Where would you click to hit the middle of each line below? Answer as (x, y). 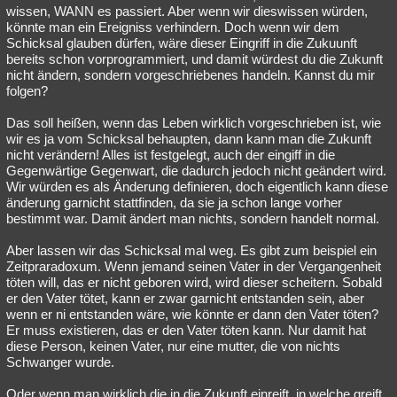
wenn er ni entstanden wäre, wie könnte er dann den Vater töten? (192, 314)
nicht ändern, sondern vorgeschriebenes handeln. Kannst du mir (191, 75)
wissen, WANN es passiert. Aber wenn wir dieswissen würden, (187, 11)
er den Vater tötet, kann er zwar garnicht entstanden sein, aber (185, 298)
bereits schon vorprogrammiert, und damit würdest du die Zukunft (195, 59)
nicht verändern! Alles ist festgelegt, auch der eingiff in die (171, 155)
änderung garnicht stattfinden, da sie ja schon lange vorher (174, 202)
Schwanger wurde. (60, 362)
